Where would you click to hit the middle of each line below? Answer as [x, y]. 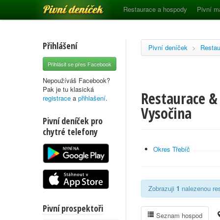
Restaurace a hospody [155, 9]
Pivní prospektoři [73, 208]
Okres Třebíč [172, 149]
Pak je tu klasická [68, 89]
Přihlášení [60, 46]
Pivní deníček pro [73, 121]
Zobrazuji [162, 188]
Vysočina [166, 113]
